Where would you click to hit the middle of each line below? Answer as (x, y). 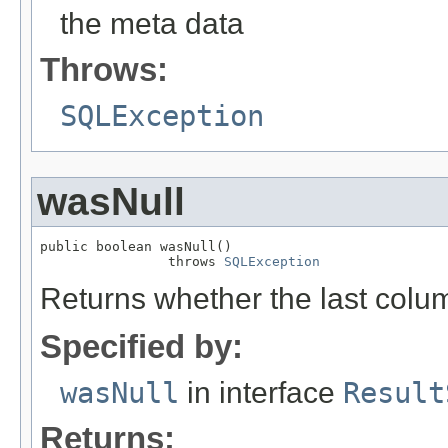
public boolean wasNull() (136, 247)
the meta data (152, 24)
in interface (261, 393)
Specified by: (141, 347)
